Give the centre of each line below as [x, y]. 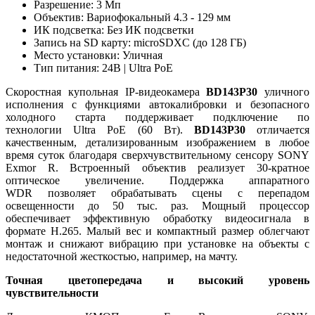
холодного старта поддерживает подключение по [157, 117]
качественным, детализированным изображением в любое [157, 142]
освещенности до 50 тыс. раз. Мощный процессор [157, 205]
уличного [287, 91]
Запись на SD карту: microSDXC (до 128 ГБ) [140, 42]
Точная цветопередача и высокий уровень [157, 280]
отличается [283, 129]
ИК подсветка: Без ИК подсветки [114, 30]
